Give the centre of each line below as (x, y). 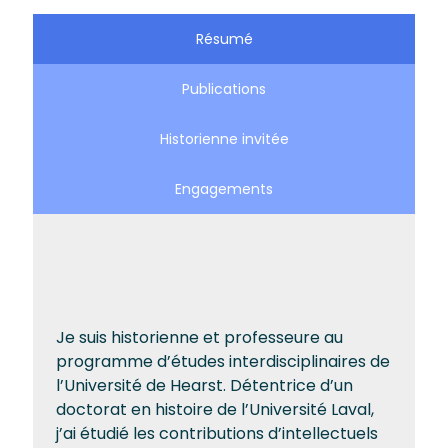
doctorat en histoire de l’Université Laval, (215, 409)
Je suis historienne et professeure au (199, 337)
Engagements (224, 189)
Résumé (224, 39)
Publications (224, 89)
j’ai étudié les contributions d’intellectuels (217, 433)
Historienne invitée (224, 139)
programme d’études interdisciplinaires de (223, 361)
